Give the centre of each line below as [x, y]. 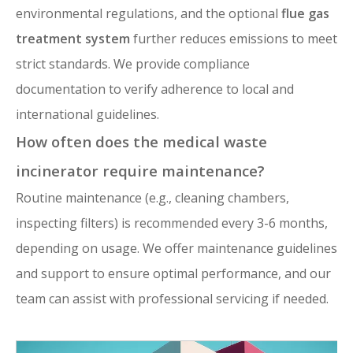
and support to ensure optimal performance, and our [173, 274]
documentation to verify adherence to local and [155, 89]
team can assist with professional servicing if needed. [172, 299]
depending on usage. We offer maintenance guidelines [176, 249]
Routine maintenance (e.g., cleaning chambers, [152, 198]
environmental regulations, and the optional [149, 14]
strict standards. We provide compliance [133, 64]
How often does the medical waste [141, 142]
